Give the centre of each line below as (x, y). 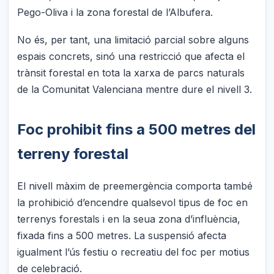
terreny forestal (73, 154)
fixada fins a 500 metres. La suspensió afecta (122, 236)
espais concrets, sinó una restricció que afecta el (131, 56)
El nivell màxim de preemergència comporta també (135, 186)
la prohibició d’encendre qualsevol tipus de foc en (133, 203)
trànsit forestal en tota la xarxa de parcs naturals (131, 72)
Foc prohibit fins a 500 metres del (137, 129)
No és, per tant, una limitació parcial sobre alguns (133, 39)
